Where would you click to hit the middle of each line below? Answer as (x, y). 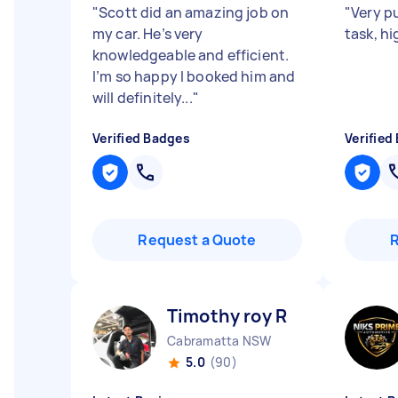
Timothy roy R (227, 316)
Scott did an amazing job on (194, 12)
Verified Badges (141, 138)
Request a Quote (197, 240)
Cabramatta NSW (219, 341)
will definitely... (143, 98)
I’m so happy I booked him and (194, 76)
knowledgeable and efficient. (191, 55)
